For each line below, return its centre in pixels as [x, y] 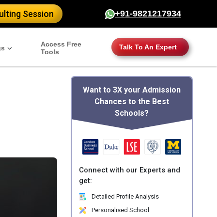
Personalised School [120, 210]
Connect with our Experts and [130, 170]
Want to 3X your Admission [132, 90]
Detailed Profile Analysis [125, 197]
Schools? [132, 113]
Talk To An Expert [148, 47]
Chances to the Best [132, 101]
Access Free [61, 44]
